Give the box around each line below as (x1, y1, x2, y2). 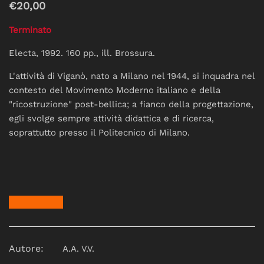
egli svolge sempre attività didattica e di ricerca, (9, 113, 214, 124)
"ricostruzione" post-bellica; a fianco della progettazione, (9, 98, 253, 110)
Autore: (9, 242, 44, 254)
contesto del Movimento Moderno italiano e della (9, 84, 220, 95)
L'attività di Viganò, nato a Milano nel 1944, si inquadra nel (9, 70, 255, 81)
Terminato (9, 24, 51, 35)
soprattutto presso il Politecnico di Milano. (9, 127, 190, 138)
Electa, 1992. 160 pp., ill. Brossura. (9, 47, 155, 58)
